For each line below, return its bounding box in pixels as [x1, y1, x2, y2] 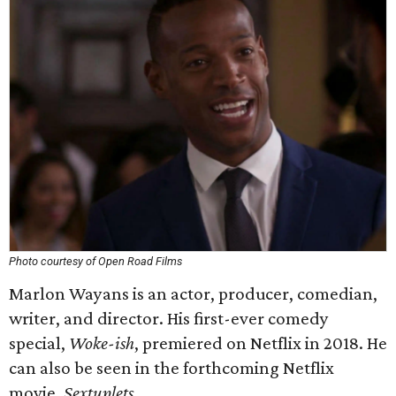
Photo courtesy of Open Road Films [9, 255, 182, 268]
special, [9, 332, 69, 354]
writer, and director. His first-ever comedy [9, 308, 329, 329]
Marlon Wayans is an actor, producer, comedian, [9, 283, 377, 304]
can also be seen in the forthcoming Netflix [9, 357, 334, 378]
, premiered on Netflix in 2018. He [134, 332, 387, 354]
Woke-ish [69, 332, 134, 354]
